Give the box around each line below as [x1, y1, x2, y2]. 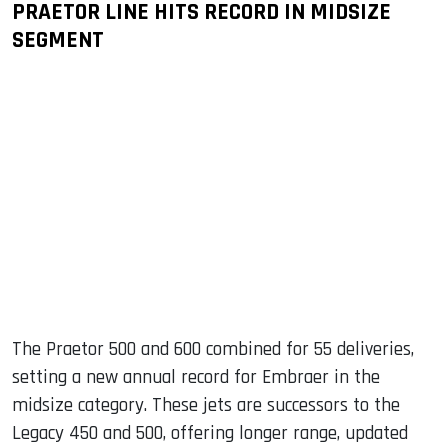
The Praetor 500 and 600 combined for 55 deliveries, [12, 337, 414, 363]
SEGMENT [12, 25, 104, 56]
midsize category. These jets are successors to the [12, 393, 400, 419]
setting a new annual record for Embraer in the [12, 365, 380, 391]
